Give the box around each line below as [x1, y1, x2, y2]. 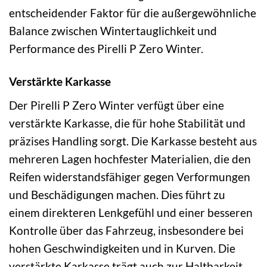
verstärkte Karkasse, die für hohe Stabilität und [9, 116, 246, 130]
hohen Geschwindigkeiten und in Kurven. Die [9, 241, 235, 255]
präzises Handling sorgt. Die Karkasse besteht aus [9, 133, 257, 148]
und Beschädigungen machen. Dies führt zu [9, 187, 225, 201]
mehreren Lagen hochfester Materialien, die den [9, 151, 251, 166]
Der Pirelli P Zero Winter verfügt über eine [9, 98, 224, 112]
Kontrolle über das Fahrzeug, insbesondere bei [9, 223, 244, 237]
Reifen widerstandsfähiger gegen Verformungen [9, 169, 250, 184]
